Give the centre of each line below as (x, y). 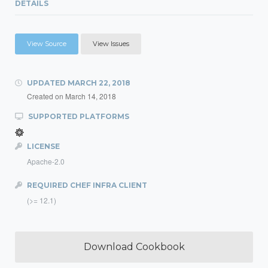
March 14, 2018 (91, 96)
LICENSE (42, 146)
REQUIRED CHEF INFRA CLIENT (86, 185)
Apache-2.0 (46, 161)
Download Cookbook (134, 247)
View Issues (111, 44)
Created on (46, 96)
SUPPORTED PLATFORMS (78, 116)
